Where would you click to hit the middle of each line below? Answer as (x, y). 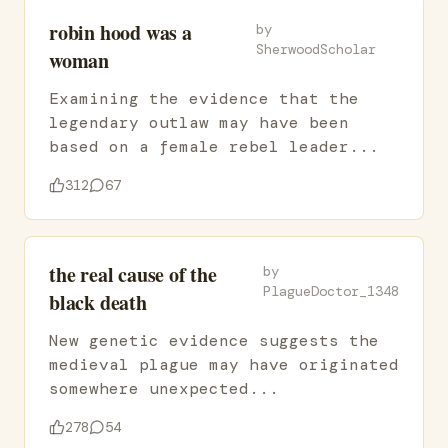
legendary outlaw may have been (199, 122)
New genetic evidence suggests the (214, 340)
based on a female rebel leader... (214, 146)
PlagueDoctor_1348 (331, 291)
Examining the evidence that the (204, 98)
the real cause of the (133, 274)
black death (98, 302)
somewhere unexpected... (164, 388)
